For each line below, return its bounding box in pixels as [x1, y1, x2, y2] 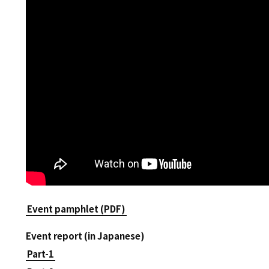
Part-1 [26, 247, 54, 261]
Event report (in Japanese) [25, 229, 145, 243]
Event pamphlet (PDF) [26, 202, 125, 216]
